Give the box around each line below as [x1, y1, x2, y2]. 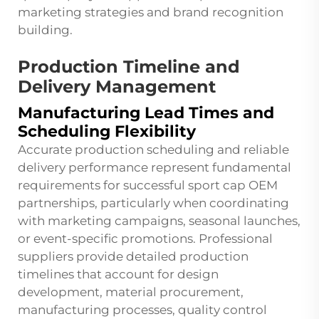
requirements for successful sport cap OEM [18, 178, 278, 193]
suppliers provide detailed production [18, 249, 249, 264]
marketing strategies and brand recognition [18, 5, 283, 20]
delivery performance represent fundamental [18, 160, 291, 175]
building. [18, 23, 73, 38]
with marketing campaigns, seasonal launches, [18, 214, 300, 229]
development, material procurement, [18, 285, 244, 300]
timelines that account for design [18, 267, 219, 282]
